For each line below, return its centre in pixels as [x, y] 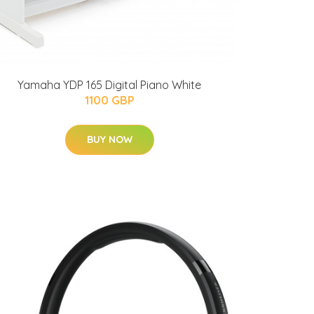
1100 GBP [109, 100]
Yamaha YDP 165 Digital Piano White [109, 85]
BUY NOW [109, 139]
